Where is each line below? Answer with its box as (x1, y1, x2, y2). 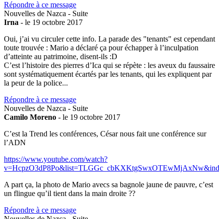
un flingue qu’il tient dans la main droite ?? (4, 189, 135, 197)
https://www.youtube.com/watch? (4, 154, 108, 163)
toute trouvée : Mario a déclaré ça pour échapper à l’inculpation (4, 43, 198, 52)
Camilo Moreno (4, 112, 56, 121)
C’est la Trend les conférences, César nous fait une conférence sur (4, 129, 206, 138)
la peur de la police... (4, 78, 68, 87)
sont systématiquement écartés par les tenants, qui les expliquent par (4, 69, 212, 78)
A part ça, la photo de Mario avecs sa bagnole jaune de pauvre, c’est (4, 180, 213, 189)
